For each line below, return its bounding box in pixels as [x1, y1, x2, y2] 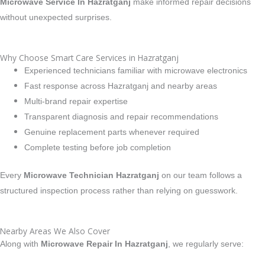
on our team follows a [159, 170, 242, 180]
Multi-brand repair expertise [24, 97, 128, 106]
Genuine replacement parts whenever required [24, 128, 200, 137]
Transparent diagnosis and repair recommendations [24, 112, 219, 122]
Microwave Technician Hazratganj [24, 170, 159, 180]
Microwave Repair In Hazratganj [41, 239, 168, 248]
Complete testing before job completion [24, 143, 172, 153]
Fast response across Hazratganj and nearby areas [24, 82, 218, 91]
